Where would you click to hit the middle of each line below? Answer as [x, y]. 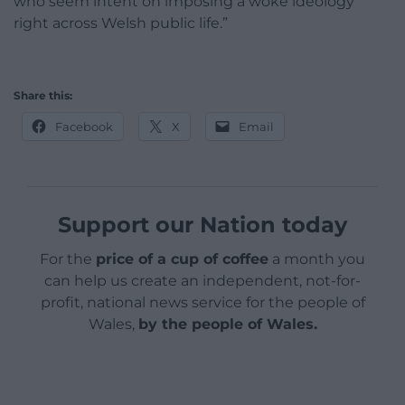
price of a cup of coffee [182, 259]
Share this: [43, 96]
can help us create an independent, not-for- [202, 281]
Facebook [84, 127]
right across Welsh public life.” [121, 24]
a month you [317, 259]
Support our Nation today [202, 225]
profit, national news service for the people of [202, 303]
